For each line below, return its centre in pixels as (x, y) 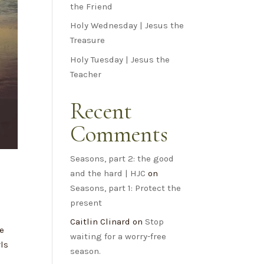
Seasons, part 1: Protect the (126, 188)
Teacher (86, 74)
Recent (101, 111)
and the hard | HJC (108, 173)
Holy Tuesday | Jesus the (120, 59)
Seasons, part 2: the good (122, 158)
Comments (119, 134)
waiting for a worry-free (118, 237)
